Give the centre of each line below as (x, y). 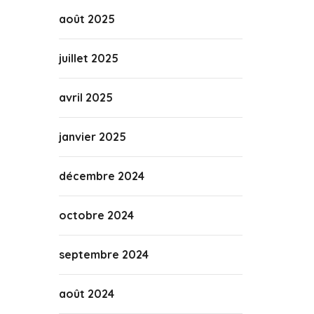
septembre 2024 (103, 254)
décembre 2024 (101, 176)
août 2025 (87, 19)
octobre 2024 (96, 215)
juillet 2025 (88, 58)
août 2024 (86, 294)
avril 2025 (86, 97)
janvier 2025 (92, 137)
